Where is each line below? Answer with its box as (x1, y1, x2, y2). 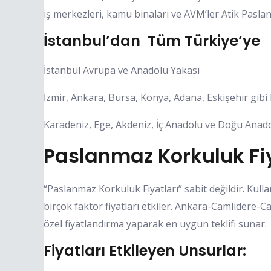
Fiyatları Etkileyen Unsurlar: (44, 240, 246, 261)
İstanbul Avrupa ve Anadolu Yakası (44, 63, 200, 77)
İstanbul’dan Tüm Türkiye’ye (44, 30, 260, 51)
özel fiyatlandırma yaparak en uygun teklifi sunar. (44, 217, 267, 230)
